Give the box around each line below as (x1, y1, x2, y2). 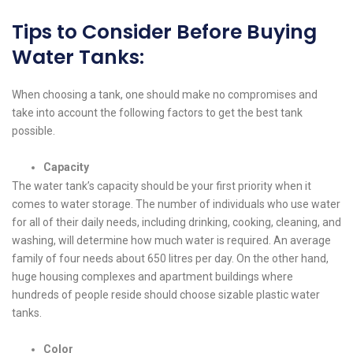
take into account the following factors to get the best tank (12, 106, 303, 120)
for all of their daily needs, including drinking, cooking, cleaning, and (12, 216, 341, 229)
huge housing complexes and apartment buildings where (12, 270, 293, 284)
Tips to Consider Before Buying (12, 18, 317, 46)
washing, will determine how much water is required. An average (12, 234, 331, 247)
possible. (12, 124, 55, 138)
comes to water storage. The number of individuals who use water (12, 198, 340, 211)
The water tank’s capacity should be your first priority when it (12, 180, 311, 193)
